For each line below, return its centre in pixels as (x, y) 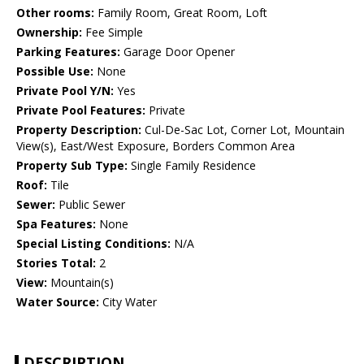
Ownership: (49, 32)
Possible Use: (55, 71)
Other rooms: (55, 13)
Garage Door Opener (178, 52)
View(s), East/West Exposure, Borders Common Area (156, 146)
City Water (128, 302)
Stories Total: (56, 263)
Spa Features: (56, 224)
